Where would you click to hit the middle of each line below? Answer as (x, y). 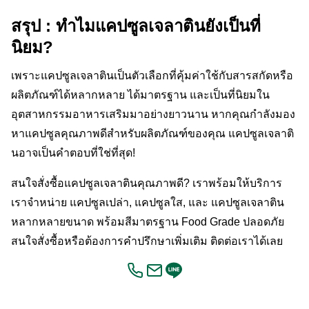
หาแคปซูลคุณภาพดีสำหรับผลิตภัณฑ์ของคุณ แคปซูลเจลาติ (152, 133)
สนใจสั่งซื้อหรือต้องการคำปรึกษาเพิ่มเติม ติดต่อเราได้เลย (147, 241)
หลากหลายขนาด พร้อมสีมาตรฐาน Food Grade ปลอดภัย (148, 222)
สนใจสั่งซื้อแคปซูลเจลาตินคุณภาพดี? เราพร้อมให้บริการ (147, 183)
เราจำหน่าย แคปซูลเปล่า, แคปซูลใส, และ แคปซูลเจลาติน (148, 202)
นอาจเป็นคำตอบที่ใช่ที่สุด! (73, 153)
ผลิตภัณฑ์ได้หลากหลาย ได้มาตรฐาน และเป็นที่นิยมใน (140, 95)
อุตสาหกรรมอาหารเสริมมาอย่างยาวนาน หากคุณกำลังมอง (153, 114)
